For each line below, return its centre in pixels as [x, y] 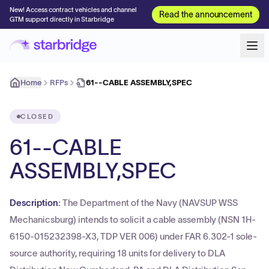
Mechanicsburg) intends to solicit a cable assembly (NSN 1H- [133, 219]
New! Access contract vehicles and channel [73, 10]
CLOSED [37, 116]
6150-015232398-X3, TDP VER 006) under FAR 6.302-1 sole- [133, 236]
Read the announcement [206, 14]
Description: [36, 203]
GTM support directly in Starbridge [62, 19]
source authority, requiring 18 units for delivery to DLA [117, 253]
